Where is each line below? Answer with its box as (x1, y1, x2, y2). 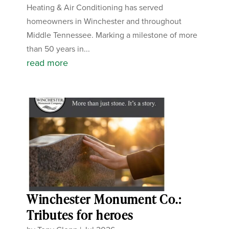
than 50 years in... (27, 42, 90, 54)
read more (27, 56, 68, 69)
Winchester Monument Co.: (27, 190, 181, 208)
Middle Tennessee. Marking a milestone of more (27, 29, 198, 40)
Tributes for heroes (27, 206, 133, 223)
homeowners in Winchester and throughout (27, 15, 182, 27)
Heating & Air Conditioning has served (27, 1, 164, 13)
